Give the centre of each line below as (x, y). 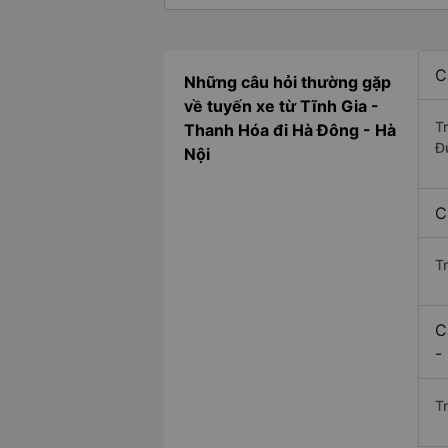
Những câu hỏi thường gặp (287, 82)
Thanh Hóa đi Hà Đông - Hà (290, 130)
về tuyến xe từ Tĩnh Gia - (281, 106)
